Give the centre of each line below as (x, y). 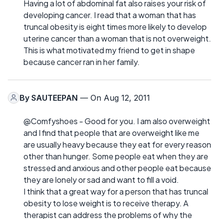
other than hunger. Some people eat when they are (116, 156)
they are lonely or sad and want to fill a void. (101, 179)
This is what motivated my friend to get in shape (109, 50)
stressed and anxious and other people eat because (117, 168)
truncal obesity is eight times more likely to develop (115, 26)
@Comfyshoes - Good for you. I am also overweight (117, 121)
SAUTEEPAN (55, 98)
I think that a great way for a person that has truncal (116, 191)
